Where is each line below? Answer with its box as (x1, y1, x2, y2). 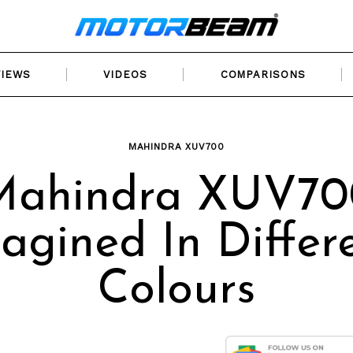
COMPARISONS (220, 68, 306, 80)
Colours (98, 267, 255, 314)
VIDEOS (103, 68, 147, 80)
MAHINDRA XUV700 (128, 140, 225, 152)
